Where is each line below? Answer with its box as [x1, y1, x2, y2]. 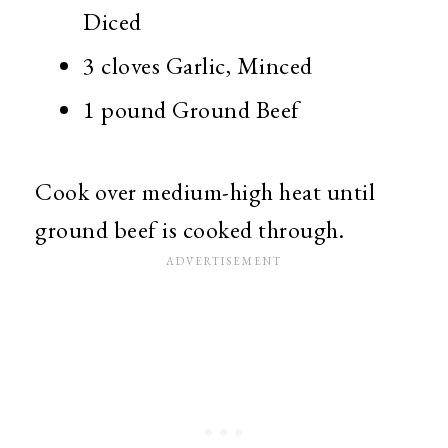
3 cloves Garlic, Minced [83, 50, 313, 82]
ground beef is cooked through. [35, 214, 344, 246]
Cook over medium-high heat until [35, 176, 375, 208]
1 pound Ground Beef [83, 94, 305, 126]
